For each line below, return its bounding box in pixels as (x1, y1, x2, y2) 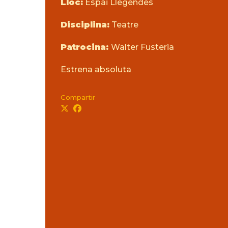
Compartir (60, 93, 95, 101)
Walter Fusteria (110, 42, 174, 52)
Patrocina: (60, 42, 111, 52)
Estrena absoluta (60, 64, 131, 74)
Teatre (109, 19, 138, 30)
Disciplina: (60, 19, 109, 30)
